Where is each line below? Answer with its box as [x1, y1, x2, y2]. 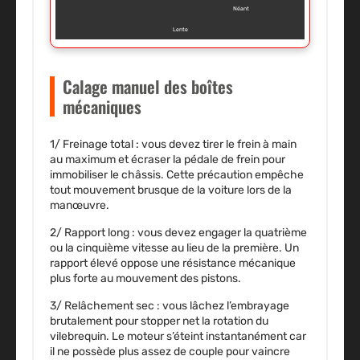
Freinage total [63, 137, 133, 152]
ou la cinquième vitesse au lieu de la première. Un [50, 241, 299, 256]
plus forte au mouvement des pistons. [50, 272, 241, 286]
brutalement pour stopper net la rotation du [50, 314, 268, 329]
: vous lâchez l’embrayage [154, 299, 289, 313]
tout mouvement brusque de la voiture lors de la [50, 183, 292, 198]
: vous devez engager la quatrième [129, 226, 307, 240]
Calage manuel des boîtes [63, 74, 233, 100]
